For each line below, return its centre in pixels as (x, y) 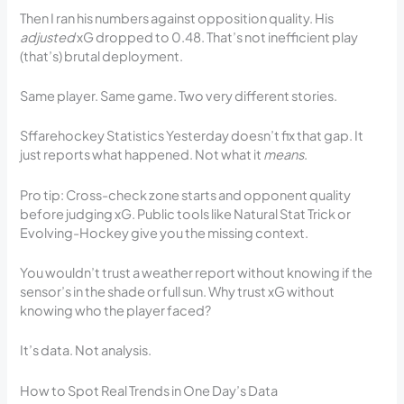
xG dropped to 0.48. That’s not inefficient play (217, 37)
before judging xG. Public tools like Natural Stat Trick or (186, 213)
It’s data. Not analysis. (86, 350)
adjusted (48, 37)
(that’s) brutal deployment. (102, 55)
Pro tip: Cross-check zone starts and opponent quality (186, 194)
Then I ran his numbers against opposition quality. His (177, 18)
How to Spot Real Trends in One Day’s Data (149, 390)
